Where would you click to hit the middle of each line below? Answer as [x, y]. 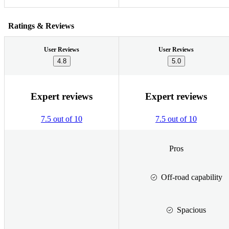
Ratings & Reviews [41, 26]
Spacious [191, 210]
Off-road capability [191, 177]
